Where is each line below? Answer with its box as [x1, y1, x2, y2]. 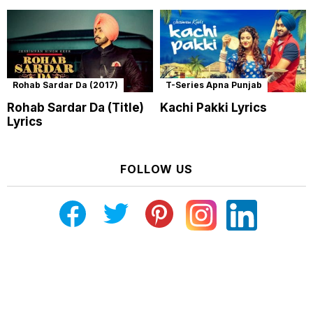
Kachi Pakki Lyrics [160, 100, 267, 115]
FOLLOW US [120, 161, 193, 176]
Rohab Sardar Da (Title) [7, 100, 144, 115]
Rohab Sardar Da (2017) [13, 79, 118, 90]
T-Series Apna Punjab [166, 79, 262, 90]
